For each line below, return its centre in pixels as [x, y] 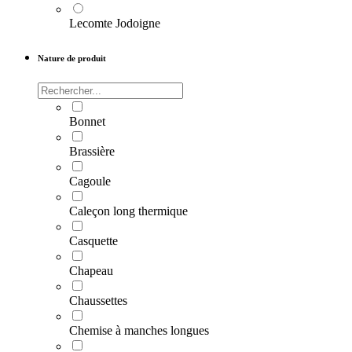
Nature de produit [72, 59]
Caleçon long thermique [128, 211]
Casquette [93, 241]
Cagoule [90, 181]
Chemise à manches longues [139, 331]
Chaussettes [98, 301]
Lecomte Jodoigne [115, 24]
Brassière [92, 152]
